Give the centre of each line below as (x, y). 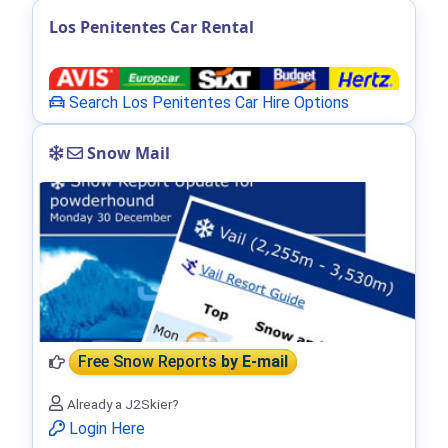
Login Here (105, 428)
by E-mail (254, 362)
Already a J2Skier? (123, 403)
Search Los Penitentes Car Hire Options (207, 102)
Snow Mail (126, 152)
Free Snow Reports (149, 362)
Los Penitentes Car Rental (151, 27)
